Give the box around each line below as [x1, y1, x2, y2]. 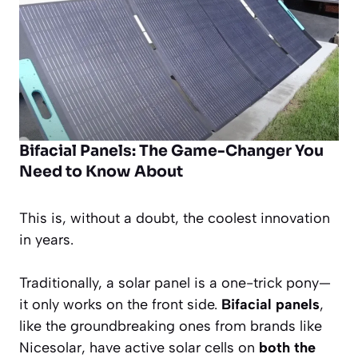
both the [259, 338, 316, 356]
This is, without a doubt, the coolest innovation [19, 209, 330, 227]
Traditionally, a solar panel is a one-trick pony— [19, 273, 331, 292]
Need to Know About [19, 161, 183, 181]
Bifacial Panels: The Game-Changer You [19, 141, 324, 161]
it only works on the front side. [19, 295, 221, 313]
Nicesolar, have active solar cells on [19, 338, 259, 356]
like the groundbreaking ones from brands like [19, 316, 322, 335]
